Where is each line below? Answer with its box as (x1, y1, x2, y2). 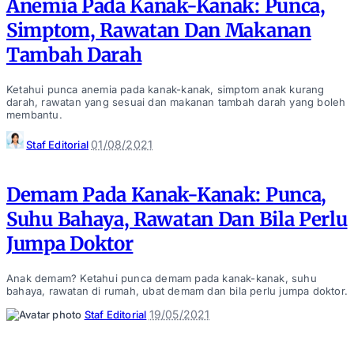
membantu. (6, 108, 62, 121)
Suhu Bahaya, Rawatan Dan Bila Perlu (6, 206, 348, 232)
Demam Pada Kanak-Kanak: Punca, (6, 182, 327, 207)
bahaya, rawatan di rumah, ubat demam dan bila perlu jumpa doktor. (6, 284, 348, 297)
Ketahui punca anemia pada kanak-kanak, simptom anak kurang (6, 83, 325, 96)
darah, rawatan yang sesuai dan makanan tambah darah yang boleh (6, 96, 346, 108)
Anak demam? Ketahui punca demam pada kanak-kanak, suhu (6, 271, 317, 284)
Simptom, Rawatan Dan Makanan (6, 18, 311, 43)
